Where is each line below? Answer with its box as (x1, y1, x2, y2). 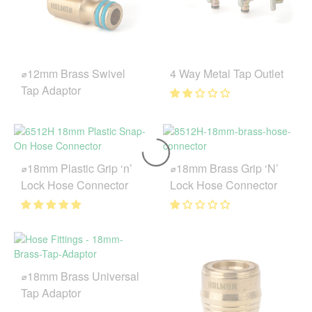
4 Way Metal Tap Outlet (170, 65, 283, 81)
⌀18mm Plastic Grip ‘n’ (21, 159, 132, 176)
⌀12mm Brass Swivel (21, 65, 125, 81)
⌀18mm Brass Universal (21, 267, 139, 284)
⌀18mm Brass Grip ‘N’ (170, 159, 279, 176)
